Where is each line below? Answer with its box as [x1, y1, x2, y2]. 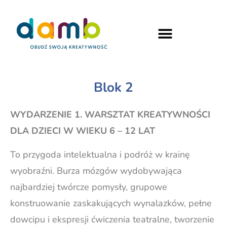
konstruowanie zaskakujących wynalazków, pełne [10, 197, 212, 209]
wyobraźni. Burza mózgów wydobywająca [10, 164, 182, 177]
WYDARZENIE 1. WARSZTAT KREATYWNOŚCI [10, 108, 210, 121]
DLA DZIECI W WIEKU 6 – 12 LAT [10, 125, 160, 137]
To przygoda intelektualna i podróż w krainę [10, 148, 190, 161]
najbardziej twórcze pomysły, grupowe [10, 180, 167, 193]
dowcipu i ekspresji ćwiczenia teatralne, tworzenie [10, 213, 214, 225]
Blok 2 [93, 79, 133, 97]
